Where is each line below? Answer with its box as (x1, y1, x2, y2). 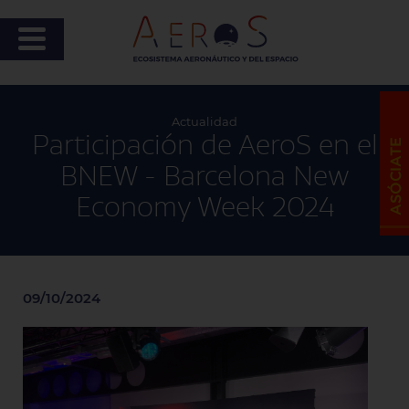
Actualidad (172, 114, 237, 130)
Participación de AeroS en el (31, 129, 378, 162)
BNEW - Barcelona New (59, 160, 350, 193)
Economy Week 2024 (75, 191, 334, 224)
